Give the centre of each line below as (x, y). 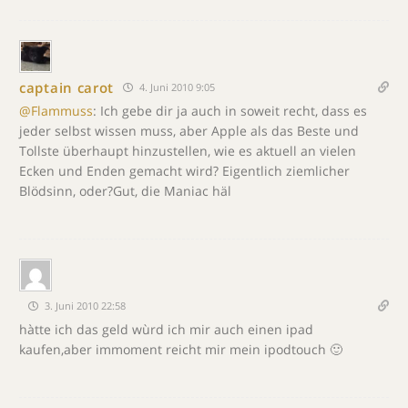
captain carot (67, 87)
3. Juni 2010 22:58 (84, 306)
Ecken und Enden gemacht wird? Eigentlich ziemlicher (184, 171)
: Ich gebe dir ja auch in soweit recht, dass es (230, 111)
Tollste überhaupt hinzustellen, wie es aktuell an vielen (188, 151)
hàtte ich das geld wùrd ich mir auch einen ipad (166, 329)
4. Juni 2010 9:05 (176, 87)
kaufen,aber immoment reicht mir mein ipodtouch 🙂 (181, 349)
